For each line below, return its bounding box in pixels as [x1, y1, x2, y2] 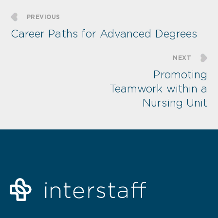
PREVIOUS [27, 14, 60, 20]
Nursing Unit [143, 97, 207, 109]
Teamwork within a [109, 83, 207, 95]
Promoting [153, 69, 207, 81]
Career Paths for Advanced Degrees [11, 28, 197, 40]
